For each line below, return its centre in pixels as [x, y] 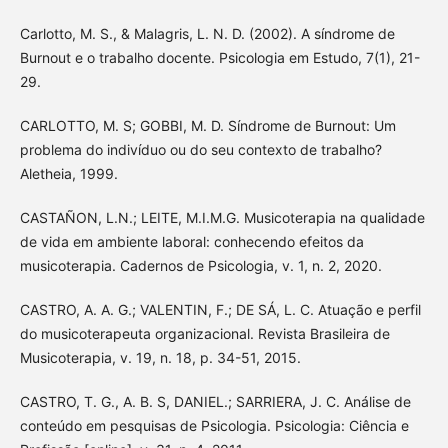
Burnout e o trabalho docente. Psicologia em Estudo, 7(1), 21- [219, 57]
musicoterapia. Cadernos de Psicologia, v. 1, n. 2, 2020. [200, 265]
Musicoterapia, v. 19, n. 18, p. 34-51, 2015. [160, 357]
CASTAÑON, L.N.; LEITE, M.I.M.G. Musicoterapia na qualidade [222, 217]
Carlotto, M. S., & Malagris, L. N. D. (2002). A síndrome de [207, 33]
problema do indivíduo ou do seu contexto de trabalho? [200, 149]
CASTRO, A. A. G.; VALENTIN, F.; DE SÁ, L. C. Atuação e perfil [220, 309]
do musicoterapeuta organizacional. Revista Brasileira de [204, 333]
